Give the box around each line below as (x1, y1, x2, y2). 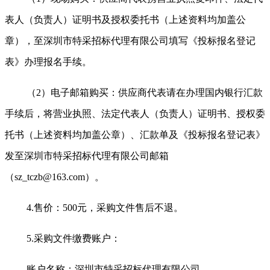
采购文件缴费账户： (34, 233, 121, 243)
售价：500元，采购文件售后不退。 (34, 202, 183, 213)
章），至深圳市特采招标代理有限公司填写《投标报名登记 (5, 35, 256, 46)
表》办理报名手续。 (5, 56, 92, 67)
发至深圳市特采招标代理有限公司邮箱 (5, 150, 169, 161)
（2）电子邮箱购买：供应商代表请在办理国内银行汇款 (27, 87, 263, 98)
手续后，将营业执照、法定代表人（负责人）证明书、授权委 (5, 108, 265, 119)
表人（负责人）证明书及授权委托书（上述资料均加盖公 (5, 14, 246, 25)
